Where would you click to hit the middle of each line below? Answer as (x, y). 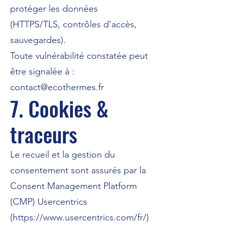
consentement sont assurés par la (78, 170)
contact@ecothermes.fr (57, 87)
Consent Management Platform (73, 186)
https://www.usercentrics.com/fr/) (81, 217)
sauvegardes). (38, 40)
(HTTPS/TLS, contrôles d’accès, (73, 24)
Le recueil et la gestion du (63, 155)
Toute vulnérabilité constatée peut (79, 56)
